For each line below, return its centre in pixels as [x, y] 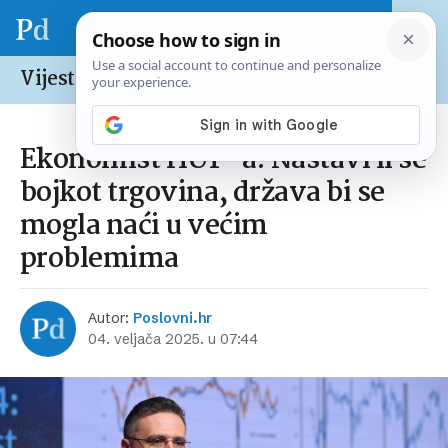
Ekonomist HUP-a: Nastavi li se [223, 160]
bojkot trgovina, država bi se [202, 193]
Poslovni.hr [172, 318]
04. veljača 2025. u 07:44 [173, 339]
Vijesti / [58, 79]
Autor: [110, 318]
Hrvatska [140, 79]
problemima [99, 259]
